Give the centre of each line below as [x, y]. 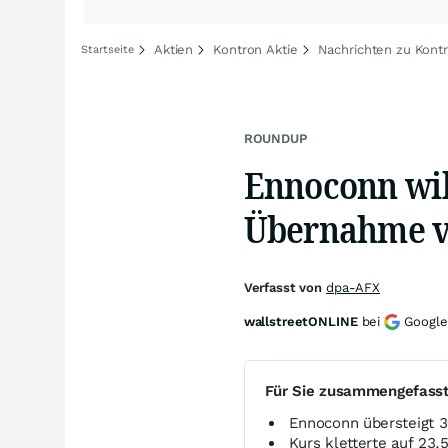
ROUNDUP [275, 138]
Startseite [107, 49]
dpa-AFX [353, 287]
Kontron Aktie [255, 49]
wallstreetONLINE [300, 321]
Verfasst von [284, 287]
